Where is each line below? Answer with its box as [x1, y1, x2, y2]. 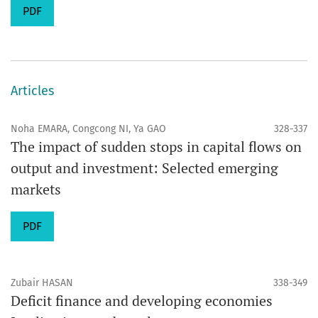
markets [11, 180, 61, 199]
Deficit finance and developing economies [11, 291, 273, 310]
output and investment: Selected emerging [11, 158, 278, 177]
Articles [11, 83, 54, 99]
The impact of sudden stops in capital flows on [11, 137, 302, 156]
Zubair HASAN [11, 277, 73, 289]
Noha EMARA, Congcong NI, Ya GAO [11, 123, 166, 135]
